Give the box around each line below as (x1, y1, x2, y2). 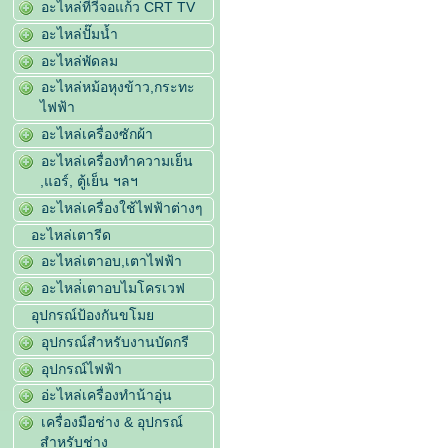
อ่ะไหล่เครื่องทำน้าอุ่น (41, 387, 173, 404)
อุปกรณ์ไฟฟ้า (41, 360, 123, 377)
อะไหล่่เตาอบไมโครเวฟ (41, 280, 186, 297)
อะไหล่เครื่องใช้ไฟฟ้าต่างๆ (41, 199, 204, 216)
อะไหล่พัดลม (41, 52, 119, 69)
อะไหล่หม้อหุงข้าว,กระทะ (41, 79, 196, 96)
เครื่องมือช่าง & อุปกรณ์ (41, 414, 184, 431)
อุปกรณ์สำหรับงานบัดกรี (41, 333, 190, 350)
